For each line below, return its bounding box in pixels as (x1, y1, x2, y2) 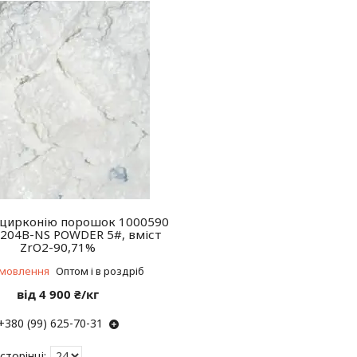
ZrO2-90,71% (20, 239, 96, 255)
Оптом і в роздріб (55, 264, 144, 278)
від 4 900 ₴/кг (17, 286, 100, 302)
